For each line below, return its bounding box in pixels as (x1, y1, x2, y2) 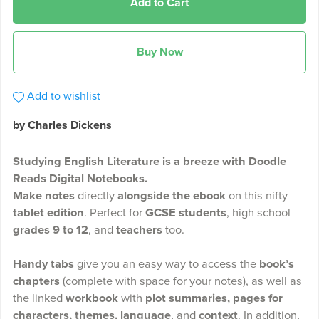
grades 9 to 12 (12, 223, 88, 238)
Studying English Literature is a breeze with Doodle (12, 155, 286, 169)
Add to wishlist (26, 89, 100, 104)
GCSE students (145, 206, 226, 221)
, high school (226, 206, 291, 221)
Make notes (12, 189, 75, 204)
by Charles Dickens (12, 118, 112, 133)
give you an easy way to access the (73, 257, 259, 272)
